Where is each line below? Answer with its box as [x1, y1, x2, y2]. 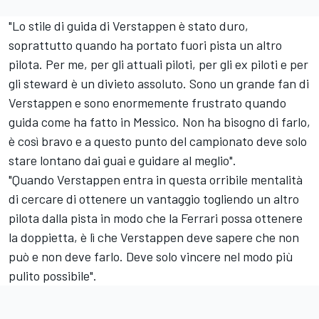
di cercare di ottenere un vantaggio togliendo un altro [9, 190, 299, 206]
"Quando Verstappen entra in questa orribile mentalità [9, 171, 303, 187]
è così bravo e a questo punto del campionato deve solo [9, 132, 307, 149]
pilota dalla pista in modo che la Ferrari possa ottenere [9, 209, 303, 226]
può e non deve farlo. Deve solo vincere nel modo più [9, 248, 293, 264]
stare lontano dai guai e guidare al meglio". [9, 152, 236, 168]
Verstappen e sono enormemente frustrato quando [9, 94, 286, 110]
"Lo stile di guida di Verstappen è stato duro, [9, 17, 249, 33]
